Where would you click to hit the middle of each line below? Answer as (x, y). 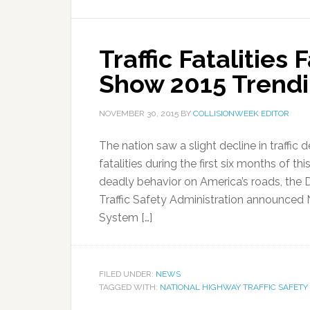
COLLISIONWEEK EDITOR (241, 113)
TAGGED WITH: (129, 287)
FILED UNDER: (127, 274)
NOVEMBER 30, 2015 (139, 113)
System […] (126, 218)
